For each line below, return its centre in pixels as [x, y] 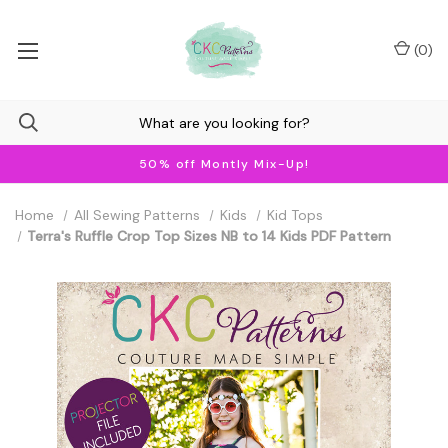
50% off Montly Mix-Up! [224, 164]
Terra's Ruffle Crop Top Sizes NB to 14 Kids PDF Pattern [209, 236]
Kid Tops [294, 215]
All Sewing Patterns [136, 215]
